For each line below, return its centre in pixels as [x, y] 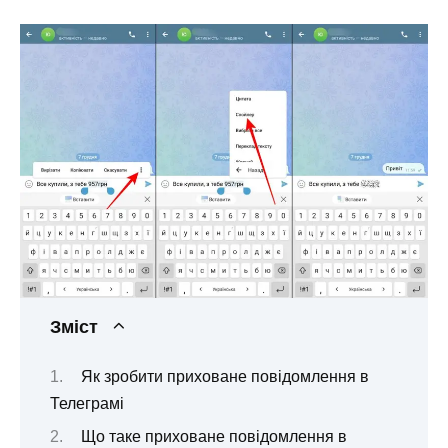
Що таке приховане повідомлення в [213, 437]
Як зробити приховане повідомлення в [224, 377]
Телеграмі [87, 404]
